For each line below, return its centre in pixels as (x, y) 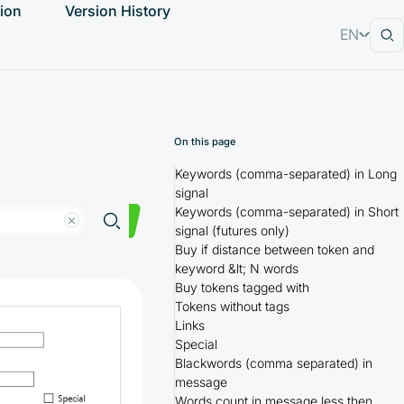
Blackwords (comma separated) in (273, 363)
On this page (205, 142)
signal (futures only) (232, 230)
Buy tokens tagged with (242, 287)
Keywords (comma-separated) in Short (286, 211)
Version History (118, 11)
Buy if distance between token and (274, 249)
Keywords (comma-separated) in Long (285, 173)
